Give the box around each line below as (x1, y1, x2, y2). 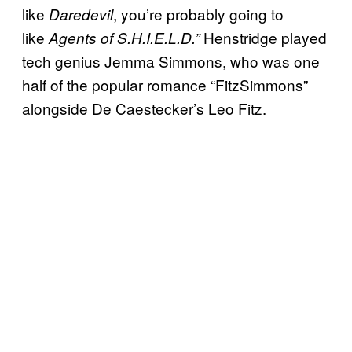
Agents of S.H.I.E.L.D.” (49, 27, 200, 48)
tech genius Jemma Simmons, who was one (22, 49, 320, 71)
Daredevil (49, 3, 113, 24)
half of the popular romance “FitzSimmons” (22, 73, 308, 95)
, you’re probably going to (113, 2, 284, 24)
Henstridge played (200, 26, 327, 48)
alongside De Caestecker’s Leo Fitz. (22, 97, 266, 119)
